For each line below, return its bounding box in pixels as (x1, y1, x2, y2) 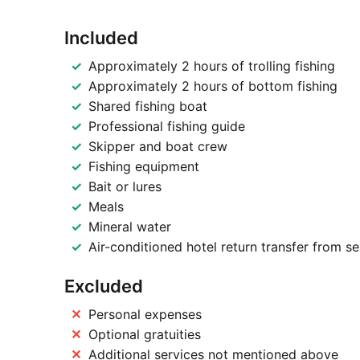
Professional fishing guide (88, 118, 245, 135)
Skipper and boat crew (88, 138, 227, 155)
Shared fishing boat (88, 98, 207, 115)
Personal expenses (88, 306, 202, 323)
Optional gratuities (88, 326, 201, 343)
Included (63, 27, 138, 49)
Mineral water (88, 219, 171, 235)
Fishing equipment (88, 158, 199, 175)
